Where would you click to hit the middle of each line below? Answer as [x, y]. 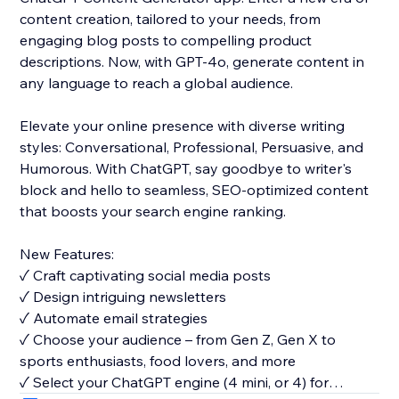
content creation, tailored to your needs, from [171, 19]
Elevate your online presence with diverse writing [183, 126]
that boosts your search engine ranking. [153, 212]
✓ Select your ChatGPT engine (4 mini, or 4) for [175, 383]
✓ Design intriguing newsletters [123, 297]
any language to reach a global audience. [157, 83]
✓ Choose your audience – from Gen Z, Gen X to [178, 340]
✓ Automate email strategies [114, 318]
